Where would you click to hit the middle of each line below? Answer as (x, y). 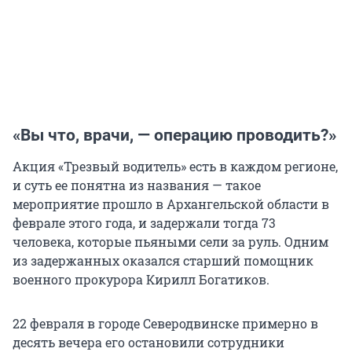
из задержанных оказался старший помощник (163, 260)
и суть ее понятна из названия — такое (137, 185)
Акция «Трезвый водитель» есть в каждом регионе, (175, 166)
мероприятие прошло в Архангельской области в (171, 203)
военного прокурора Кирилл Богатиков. (141, 279)
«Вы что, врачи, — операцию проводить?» (174, 135)
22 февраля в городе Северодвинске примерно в (165, 323)
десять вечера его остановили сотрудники (148, 342)
